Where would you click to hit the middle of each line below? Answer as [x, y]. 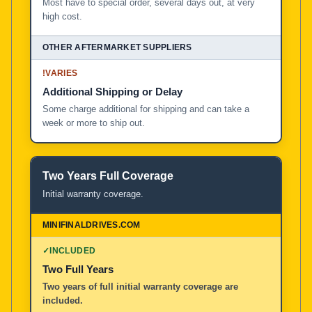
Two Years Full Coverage [108, 175]
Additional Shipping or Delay [112, 91]
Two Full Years [78, 269]
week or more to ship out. [94, 123]
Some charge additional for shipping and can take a [146, 109]
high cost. [62, 16]
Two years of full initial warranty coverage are [140, 286]
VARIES [62, 73]
